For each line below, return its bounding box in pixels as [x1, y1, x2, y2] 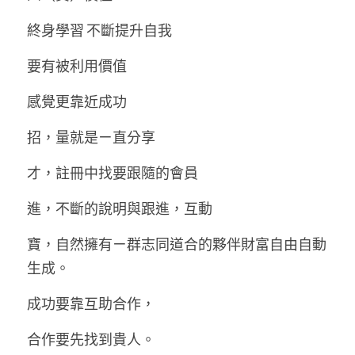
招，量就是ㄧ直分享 [27, 128, 158, 146]
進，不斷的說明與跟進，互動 [27, 199, 215, 217]
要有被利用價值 [27, 56, 129, 74]
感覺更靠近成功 [27, 92, 129, 110]
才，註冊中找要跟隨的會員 [27, 163, 200, 181]
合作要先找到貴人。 [27, 330, 158, 348]
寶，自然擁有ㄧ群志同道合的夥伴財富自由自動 [27, 235, 326, 253]
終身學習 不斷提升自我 [27, 21, 174, 39]
